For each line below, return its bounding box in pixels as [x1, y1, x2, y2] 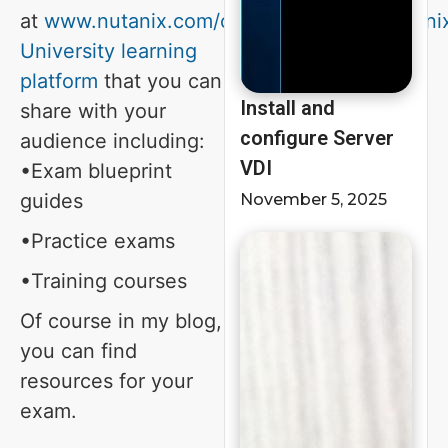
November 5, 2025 [240, 190, 387, 209]
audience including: [20, 129, 205, 153]
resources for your [20, 369, 193, 393]
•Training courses [20, 269, 187, 293]
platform [20, 69, 98, 93]
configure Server [240, 126, 394, 150]
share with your [20, 99, 166, 123]
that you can [98, 69, 222, 93]
